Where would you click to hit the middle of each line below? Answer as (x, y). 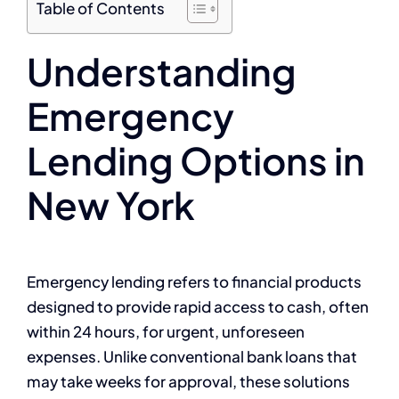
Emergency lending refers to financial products (194, 281)
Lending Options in (196, 160)
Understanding (162, 71)
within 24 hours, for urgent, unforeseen (166, 331)
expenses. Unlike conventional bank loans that (192, 356)
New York (111, 205)
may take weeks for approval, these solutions (188, 381)
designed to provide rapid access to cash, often (198, 306)
